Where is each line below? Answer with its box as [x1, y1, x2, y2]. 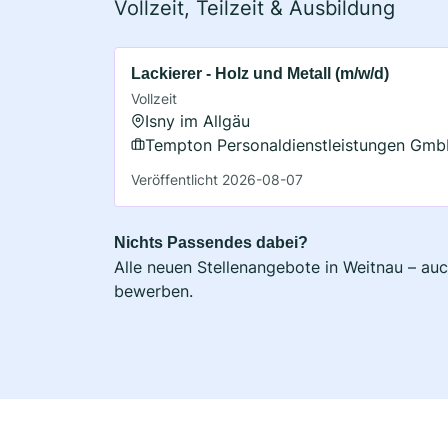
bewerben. [114, 280, 193, 301]
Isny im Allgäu [145, 110, 250, 131]
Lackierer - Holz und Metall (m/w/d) [131, 64, 389, 82]
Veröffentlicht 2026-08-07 [131, 170, 303, 188]
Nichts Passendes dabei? [114, 233, 308, 251]
